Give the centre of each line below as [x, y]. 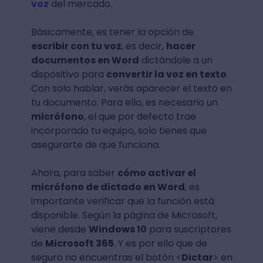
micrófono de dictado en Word [108, 187]
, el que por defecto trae [140, 117]
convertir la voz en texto [166, 74]
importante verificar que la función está [122, 201]
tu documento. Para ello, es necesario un [124, 102]
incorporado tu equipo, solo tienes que [119, 131]
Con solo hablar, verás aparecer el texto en [131, 88]
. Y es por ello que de [160, 243]
